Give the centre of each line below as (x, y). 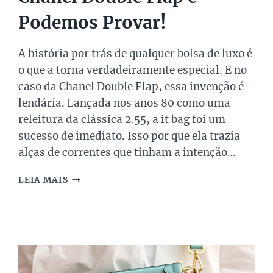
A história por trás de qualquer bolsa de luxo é (136, 54)
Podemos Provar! (93, 23)
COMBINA (90, 241)
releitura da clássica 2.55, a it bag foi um (122, 120)
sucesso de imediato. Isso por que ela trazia (129, 136)
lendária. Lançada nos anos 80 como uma (125, 103)
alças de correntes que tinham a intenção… (127, 153)
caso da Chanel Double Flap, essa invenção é (131, 87)
